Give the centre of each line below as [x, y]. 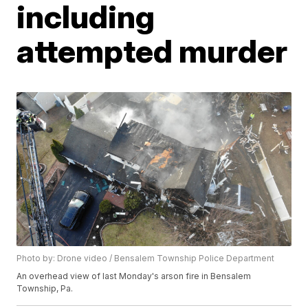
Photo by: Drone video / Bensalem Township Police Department [146, 258]
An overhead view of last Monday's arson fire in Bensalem [134, 276]
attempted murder [152, 51]
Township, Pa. [45, 289]
